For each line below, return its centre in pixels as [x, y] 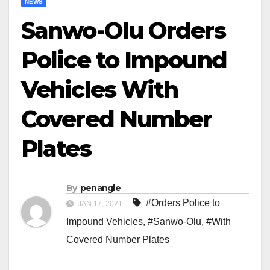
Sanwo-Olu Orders [123, 31]
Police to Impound [124, 60]
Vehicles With [100, 90]
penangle [100, 188]
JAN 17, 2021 [100, 204]
